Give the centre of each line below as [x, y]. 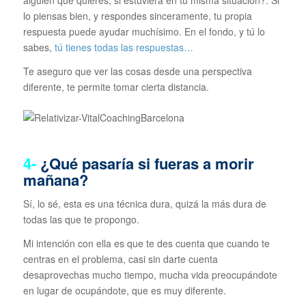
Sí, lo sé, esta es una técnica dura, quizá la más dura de [144, 204]
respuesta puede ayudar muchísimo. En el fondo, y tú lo [144, 32]
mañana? [55, 180]
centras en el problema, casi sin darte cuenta [120, 259]
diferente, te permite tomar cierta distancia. [116, 87]
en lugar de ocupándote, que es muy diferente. [124, 290]
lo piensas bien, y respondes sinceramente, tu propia [137, 16]
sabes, [37, 47]
